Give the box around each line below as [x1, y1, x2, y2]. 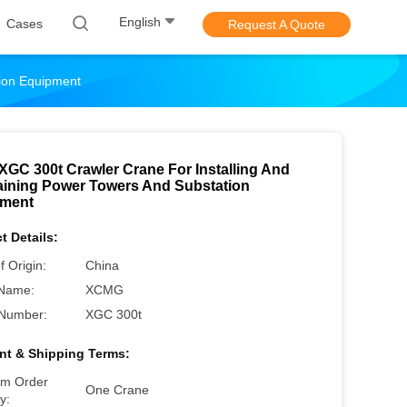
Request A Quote [228, 17, 325, 32]
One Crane [85, 382, 149, 397]
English [119, 15, 161, 30]
